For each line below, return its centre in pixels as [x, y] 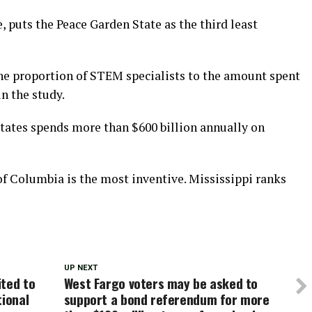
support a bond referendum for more [166, 299]
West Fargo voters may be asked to [161, 283]
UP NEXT [80, 268]
